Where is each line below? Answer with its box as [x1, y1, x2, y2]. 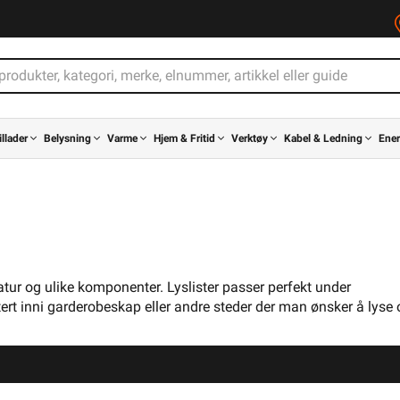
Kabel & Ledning [284, 132, 362, 145]
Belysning [44, 132, 91, 145]
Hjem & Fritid [154, 132, 215, 145]
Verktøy [231, 132, 268, 145]
